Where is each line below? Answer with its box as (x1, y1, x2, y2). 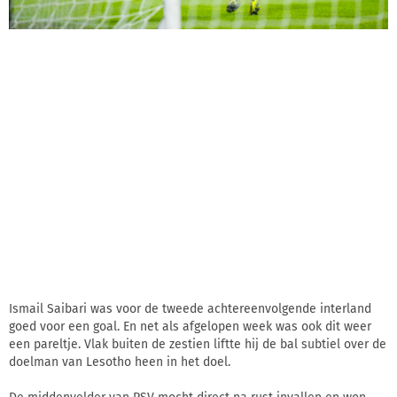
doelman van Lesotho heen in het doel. (9, 354, 230, 370)
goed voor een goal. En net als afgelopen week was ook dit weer (9, 319, 371, 335)
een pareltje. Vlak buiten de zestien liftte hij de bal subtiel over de (9, 337, 386, 353)
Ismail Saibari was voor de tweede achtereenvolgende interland (9, 301, 371, 317)
